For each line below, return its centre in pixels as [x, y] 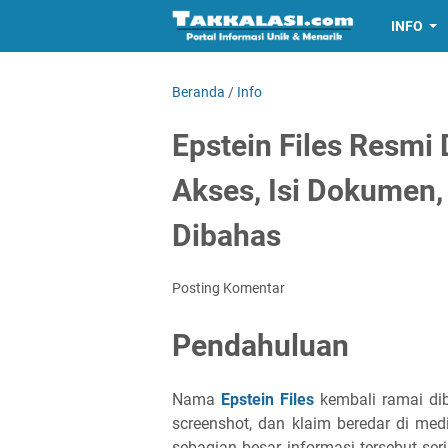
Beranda [198, 92]
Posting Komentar [228, 288]
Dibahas [226, 235]
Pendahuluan [260, 345]
